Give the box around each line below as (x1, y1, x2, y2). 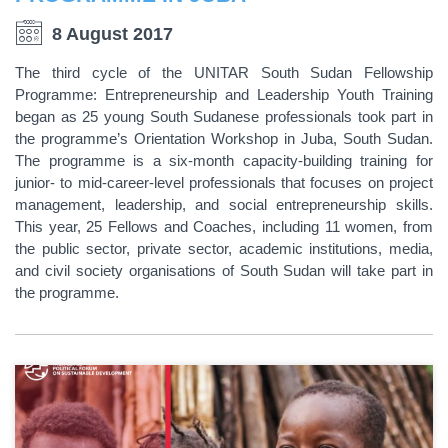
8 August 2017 (51, 24, 173, 45)
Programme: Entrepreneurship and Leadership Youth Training (15, 86, 433, 104)
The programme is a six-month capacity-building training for (15, 152, 433, 170)
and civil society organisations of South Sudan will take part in (15, 262, 433, 280)
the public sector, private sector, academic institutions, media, (15, 240, 433, 258)
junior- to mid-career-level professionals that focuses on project (15, 174, 433, 192)
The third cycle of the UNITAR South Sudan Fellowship (15, 64, 433, 82)
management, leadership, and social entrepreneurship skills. (15, 196, 433, 214)
